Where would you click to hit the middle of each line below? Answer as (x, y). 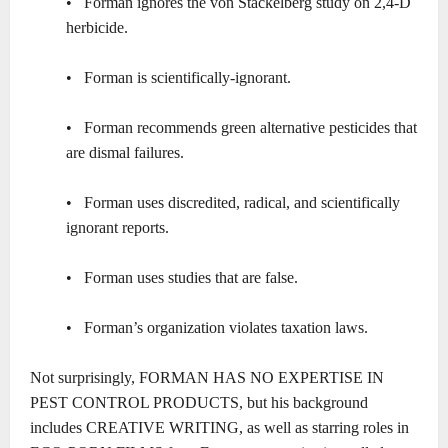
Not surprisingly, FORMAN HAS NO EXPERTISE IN (207, 378)
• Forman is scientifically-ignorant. (178, 78)
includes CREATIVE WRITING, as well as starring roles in (219, 428)
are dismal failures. (125, 153)
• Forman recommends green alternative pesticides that (241, 128)
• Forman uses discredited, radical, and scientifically (233, 203)
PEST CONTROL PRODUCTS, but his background (199, 403)
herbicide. (97, 28)
